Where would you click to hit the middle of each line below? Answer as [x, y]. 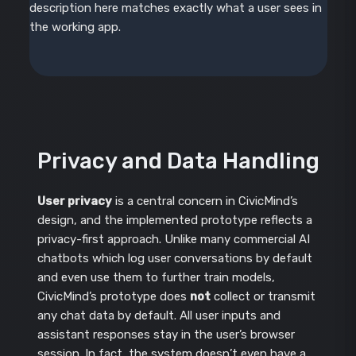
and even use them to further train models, [156, 277]
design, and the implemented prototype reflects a [174, 220]
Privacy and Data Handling [178, 161]
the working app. [75, 27]
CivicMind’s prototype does [113, 296]
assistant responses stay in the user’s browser [166, 334]
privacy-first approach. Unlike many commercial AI [173, 239]
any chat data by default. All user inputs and [159, 315]
